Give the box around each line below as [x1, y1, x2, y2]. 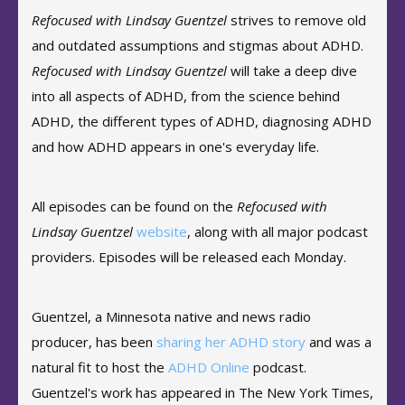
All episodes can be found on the [32, 197, 237, 215]
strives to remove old [227, 11, 366, 29]
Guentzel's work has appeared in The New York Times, [32, 383, 373, 401]
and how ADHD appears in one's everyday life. [32, 137, 319, 155]
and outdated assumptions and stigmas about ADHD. [32, 36, 363, 54]
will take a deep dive [227, 61, 357, 80]
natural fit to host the [32, 358, 168, 376]
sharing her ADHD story [156, 333, 306, 351]
